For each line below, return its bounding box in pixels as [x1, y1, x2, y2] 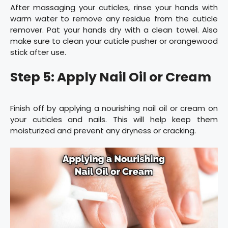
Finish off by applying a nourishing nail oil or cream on [10, 102, 218, 113]
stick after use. [10, 47, 66, 58]
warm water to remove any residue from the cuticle [10, 13, 218, 24]
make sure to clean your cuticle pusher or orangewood [10, 36, 218, 47]
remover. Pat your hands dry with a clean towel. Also [10, 24, 218, 36]
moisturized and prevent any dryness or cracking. [10, 125, 196, 136]
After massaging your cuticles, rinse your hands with [10, 2, 218, 13]
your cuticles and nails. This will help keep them [10, 113, 218, 125]
